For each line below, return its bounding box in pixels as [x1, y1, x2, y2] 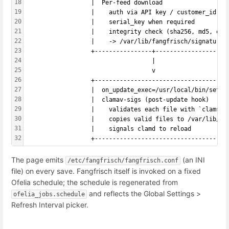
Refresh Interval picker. [11, 200, 88, 210]
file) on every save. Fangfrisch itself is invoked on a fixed [11, 167, 201, 176]
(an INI [180, 155, 205, 165]
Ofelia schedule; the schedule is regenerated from [11, 178, 180, 187]
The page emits [11, 155, 65, 165]
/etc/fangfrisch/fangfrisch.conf [67, 157, 178, 165]
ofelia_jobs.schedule [13, 191, 85, 198]
